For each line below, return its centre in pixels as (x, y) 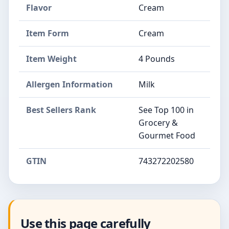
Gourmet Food (167, 136)
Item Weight (51, 59)
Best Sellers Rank (61, 110)
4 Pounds (157, 59)
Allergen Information (70, 85)
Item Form (48, 33)
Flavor (39, 8)
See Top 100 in (166, 110)
